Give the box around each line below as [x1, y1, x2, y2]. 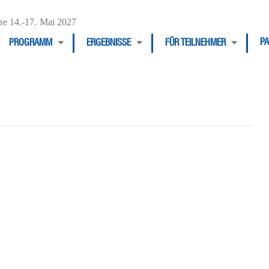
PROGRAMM [9, 39, 52, 49]
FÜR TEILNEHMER [165, 39, 226, 49]
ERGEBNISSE [86, 39, 131, 49]
